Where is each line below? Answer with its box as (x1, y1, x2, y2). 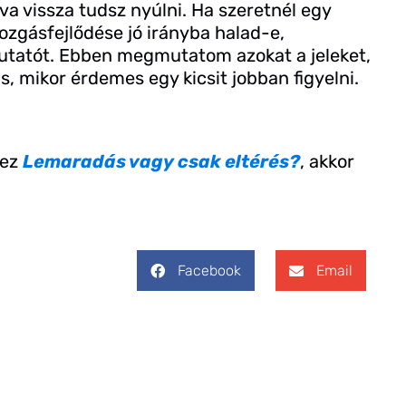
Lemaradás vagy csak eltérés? (23, 150, 300, 172)
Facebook (178, 262, 241, 280)
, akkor (300, 150, 354, 172)
